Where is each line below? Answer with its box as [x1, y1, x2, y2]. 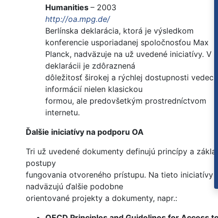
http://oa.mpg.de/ [45, 14, 110, 24]
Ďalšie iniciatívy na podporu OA [26, 127, 144, 137]
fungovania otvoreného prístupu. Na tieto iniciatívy [26, 170, 213, 180]
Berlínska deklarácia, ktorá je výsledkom [45, 26, 194, 36]
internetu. [45, 108, 80, 118]
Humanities [45, 2, 91, 13]
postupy [26, 158, 56, 168]
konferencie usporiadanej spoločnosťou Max [45, 37, 209, 48]
